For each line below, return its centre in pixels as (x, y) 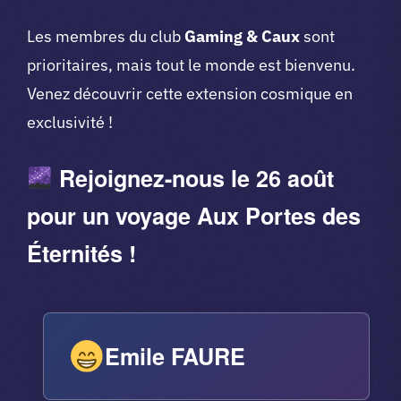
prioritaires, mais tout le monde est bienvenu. (191, 64)
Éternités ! (81, 253)
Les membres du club (106, 36)
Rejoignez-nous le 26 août (193, 178)
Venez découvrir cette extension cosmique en (190, 93)
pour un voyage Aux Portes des (194, 215)
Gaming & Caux (242, 36)
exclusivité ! (70, 122)
